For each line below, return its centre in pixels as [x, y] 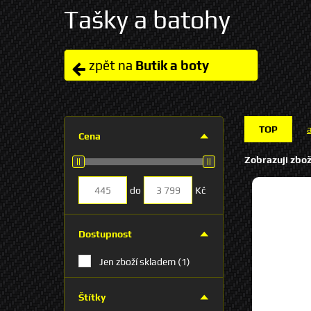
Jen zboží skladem [138, 261]
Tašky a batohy [147, 19]
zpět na [111, 65]
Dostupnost [105, 234]
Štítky [92, 297]
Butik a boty [172, 65]
